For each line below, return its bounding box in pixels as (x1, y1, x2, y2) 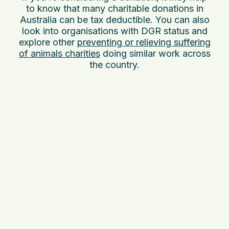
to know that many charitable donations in (26, 3, 203, 14)
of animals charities (18, 48, 100, 59)
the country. (89, 59, 140, 70)
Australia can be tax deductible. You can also (19, 14, 210, 25)
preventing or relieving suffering (77, 36, 211, 48)
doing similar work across (100, 48, 211, 59)
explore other (18, 36, 77, 48)
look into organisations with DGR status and (21, 25, 208, 36)
